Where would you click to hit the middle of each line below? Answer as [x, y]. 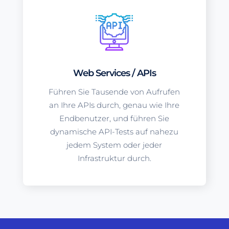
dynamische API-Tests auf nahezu [114, 132]
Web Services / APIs [114, 73]
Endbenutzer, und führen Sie [114, 119]
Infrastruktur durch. [114, 158]
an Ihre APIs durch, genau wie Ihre [114, 105]
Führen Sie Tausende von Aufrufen [114, 92]
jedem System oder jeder [114, 145]
